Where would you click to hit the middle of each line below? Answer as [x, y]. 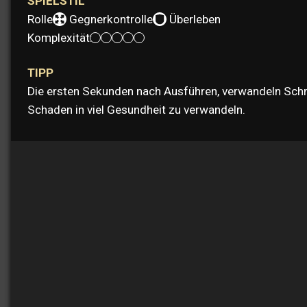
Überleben [195, 19]
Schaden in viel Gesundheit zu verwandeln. [136, 109]
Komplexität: [60, 37]
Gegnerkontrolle [111, 19]
